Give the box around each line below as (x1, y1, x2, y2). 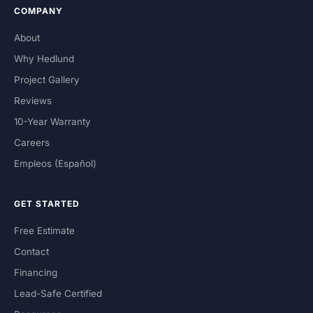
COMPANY (14, 6, 63, 17)
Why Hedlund (14, 53, 74, 65)
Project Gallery (14, 74, 80, 86)
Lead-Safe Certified (14, 288, 102, 300)
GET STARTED (14, 198, 80, 210)
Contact (14, 246, 49, 258)
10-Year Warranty (14, 116, 91, 128)
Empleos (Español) (14, 158, 96, 170)
